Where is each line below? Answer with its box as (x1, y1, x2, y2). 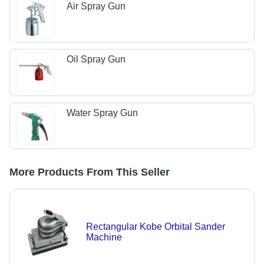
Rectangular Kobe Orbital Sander (85, 222, 225, 232)
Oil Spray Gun (67, 54, 126, 65)
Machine (85, 232, 122, 243)
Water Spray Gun (67, 107, 138, 118)
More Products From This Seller (9, 166, 170, 179)
